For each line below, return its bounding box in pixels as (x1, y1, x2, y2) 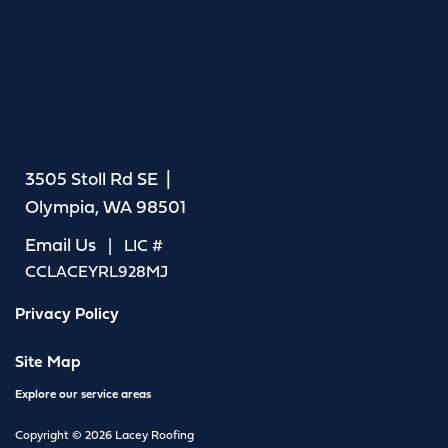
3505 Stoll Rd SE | (25, 165, 175, 193)
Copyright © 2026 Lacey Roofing (15, 426, 194, 444)
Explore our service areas (15, 385, 151, 403)
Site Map (15, 349, 81, 374)
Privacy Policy (15, 301, 119, 326)
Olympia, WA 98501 (25, 193, 186, 221)
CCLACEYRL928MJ (25, 259, 168, 284)
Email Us (25, 231, 96, 259)
